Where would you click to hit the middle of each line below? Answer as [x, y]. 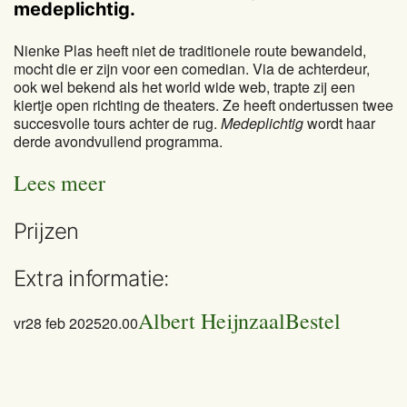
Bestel [313, 320]
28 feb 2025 [64, 323]
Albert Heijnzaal [212, 320]
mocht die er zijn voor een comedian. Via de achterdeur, [192, 68]
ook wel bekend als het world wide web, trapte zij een [184, 86]
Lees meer [60, 182]
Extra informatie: [91, 278]
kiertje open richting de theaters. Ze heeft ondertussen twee [203, 104]
